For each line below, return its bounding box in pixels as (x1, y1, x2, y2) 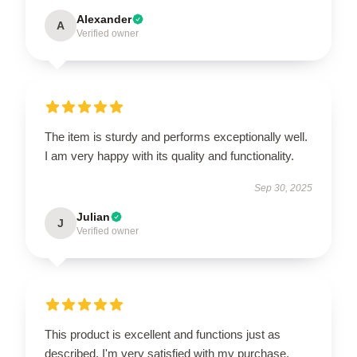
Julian (76, 210, 110, 224)
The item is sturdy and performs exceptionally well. (45, 130, 308, 144)
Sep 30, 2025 (254, 182, 312, 194)
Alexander (76, 13, 131, 26)
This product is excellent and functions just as (45, 328, 280, 342)
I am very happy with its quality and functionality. (45, 149, 294, 163)
